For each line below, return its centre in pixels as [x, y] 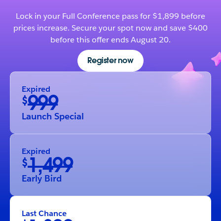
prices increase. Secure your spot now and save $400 [110, 28]
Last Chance [44, 214]
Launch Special [53, 116]
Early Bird [42, 179]
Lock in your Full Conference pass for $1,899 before [110, 16]
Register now [110, 61]
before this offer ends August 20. [110, 40]
